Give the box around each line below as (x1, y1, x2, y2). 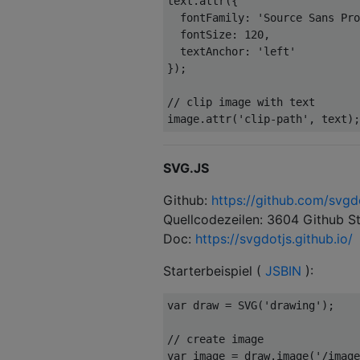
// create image (167, 332, 264, 346)
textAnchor (180, 44, 244, 58)
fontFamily (180, 10, 244, 24)
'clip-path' (238, 112, 309, 125)
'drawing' (264, 298, 321, 312)
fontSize (180, 27, 231, 41)
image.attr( (167, 112, 238, 125)
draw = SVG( (186, 298, 264, 312)
